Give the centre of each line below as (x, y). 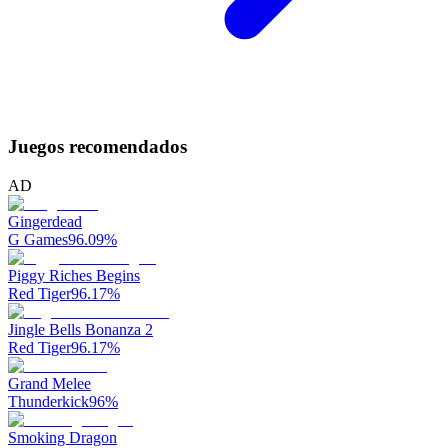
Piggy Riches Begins (74, 275)
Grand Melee (49, 383)
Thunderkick (48, 401)
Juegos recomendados (97, 147)
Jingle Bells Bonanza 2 (80, 329)
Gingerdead (45, 221)
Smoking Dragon (62, 437)
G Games (38, 239)
